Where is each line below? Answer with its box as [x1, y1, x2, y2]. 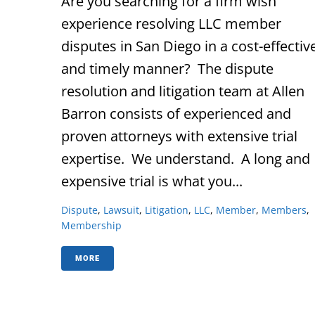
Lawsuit [103, 202, 139, 217]
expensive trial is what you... [61, 172, 243, 191]
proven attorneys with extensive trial [61, 127, 297, 146]
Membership [61, 218, 122, 232]
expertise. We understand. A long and [61, 149, 310, 169]
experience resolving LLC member [61, 14, 281, 34]
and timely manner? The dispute [61, 59, 274, 79]
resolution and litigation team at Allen [61, 82, 304, 101]
